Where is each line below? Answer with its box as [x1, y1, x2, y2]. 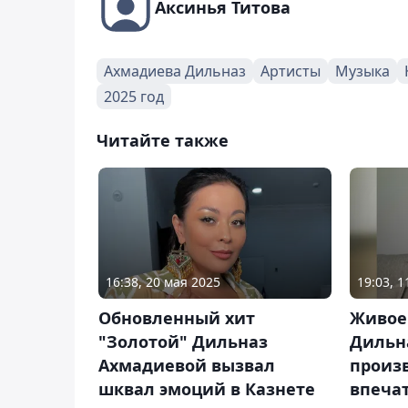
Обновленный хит [98, 307, 255, 330]
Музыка [335, 61, 390, 82]
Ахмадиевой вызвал [98, 354, 275, 377]
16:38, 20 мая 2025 [106, 273, 220, 291]
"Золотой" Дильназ [98, 331, 268, 353]
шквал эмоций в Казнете [98, 378, 315, 401]
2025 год [104, 87, 164, 107]
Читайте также [97, 129, 229, 152]
